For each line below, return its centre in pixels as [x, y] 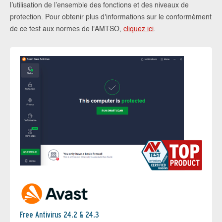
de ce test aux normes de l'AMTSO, [67, 29]
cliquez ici [139, 29]
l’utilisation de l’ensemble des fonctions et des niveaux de [99, 5]
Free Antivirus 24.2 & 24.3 [59, 215]
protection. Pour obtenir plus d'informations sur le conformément [111, 17]
